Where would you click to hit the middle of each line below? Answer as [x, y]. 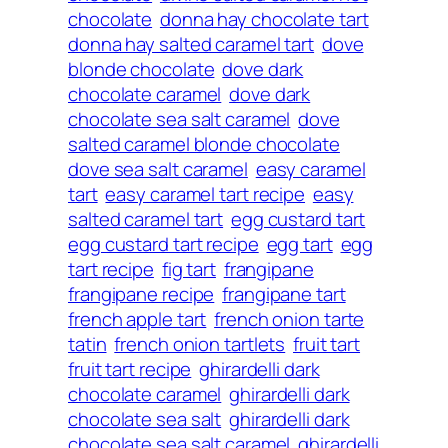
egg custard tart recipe [163, 243]
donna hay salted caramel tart [191, 43]
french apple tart [137, 318]
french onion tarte [289, 318]
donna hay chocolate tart [264, 18]
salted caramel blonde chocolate [204, 143]
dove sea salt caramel [158, 168]
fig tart [188, 268]
